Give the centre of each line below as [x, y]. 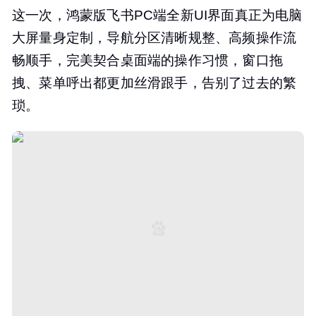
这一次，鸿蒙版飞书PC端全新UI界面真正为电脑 [157, 16]
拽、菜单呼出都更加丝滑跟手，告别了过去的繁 [154, 83]
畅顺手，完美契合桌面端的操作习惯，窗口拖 [148, 61]
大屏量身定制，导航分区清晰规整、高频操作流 [154, 38]
